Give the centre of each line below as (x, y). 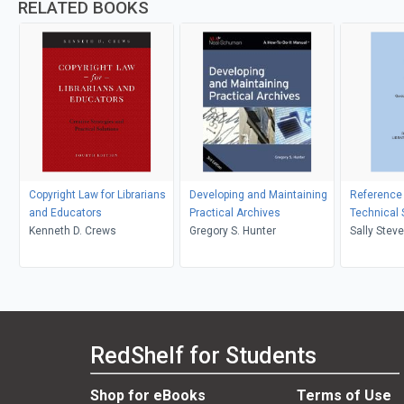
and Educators (65, 212)
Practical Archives (234, 212)
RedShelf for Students (203, 356)
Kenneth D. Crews (72, 230)
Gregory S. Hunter (232, 230)
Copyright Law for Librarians (97, 194)
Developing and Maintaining (258, 194)
